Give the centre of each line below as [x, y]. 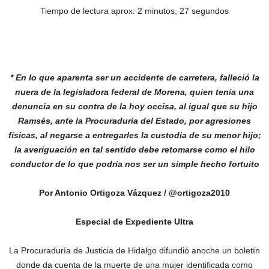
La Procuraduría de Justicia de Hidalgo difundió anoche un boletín [134, 250]
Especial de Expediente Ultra [134, 222]
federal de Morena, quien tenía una [183, 92]
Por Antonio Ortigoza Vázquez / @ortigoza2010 [134, 193]
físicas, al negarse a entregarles [73, 135]
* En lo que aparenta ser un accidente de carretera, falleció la [134, 77]
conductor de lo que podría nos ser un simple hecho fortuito [134, 164]
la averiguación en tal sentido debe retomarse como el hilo [134, 150]
